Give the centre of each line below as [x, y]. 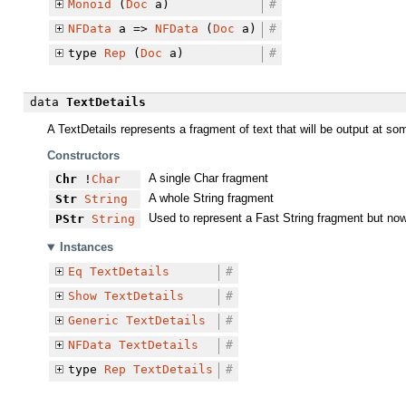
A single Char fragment [208, 179]
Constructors [83, 155]
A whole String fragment [211, 198]
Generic [93, 320]
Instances [86, 247]
